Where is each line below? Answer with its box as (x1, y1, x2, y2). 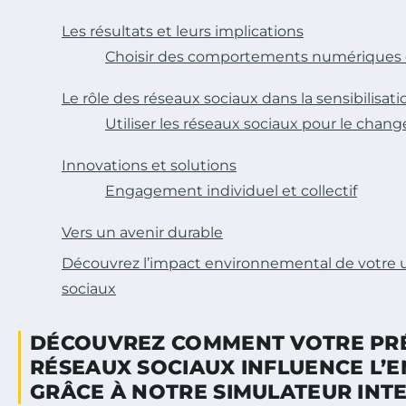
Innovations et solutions (62, 157, 237, 175)
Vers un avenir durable (62, 224, 223, 242)
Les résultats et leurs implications (62, 23, 304, 41)
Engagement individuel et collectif (105, 182, 357, 200)
